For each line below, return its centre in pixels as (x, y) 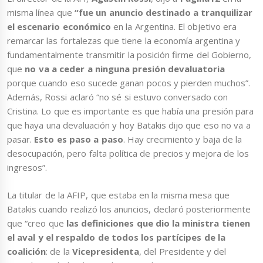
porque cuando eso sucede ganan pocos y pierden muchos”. (129, 83)
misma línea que (41, 13)
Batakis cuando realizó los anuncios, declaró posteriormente (129, 209)
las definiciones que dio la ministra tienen (158, 223)
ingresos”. (27, 168)
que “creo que (37, 223)
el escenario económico (59, 27)
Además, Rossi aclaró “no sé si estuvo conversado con (118, 97)
